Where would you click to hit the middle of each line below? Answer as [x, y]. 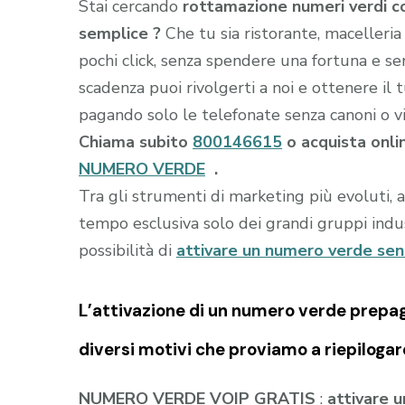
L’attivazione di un [155, 310]
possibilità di [127, 250]
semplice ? [122, 33]
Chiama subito [136, 141]
